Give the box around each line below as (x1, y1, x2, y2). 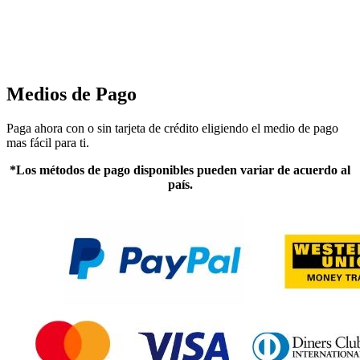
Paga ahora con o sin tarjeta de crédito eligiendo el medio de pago (6, 121, 338, 136)
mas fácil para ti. (6, 136, 89, 150)
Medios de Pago (6, 84, 137, 105)
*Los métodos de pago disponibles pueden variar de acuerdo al (10, 163, 350, 178)
